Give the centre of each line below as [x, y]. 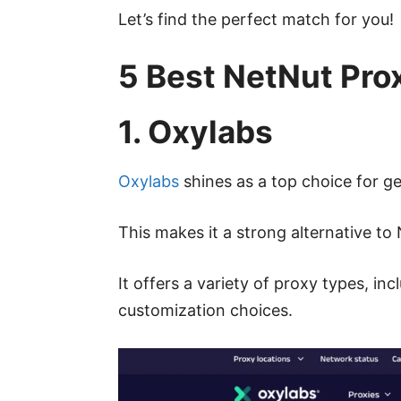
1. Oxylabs [196, 132]
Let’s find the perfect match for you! [256, 20]
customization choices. [205, 311]
